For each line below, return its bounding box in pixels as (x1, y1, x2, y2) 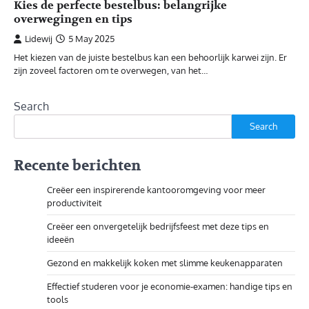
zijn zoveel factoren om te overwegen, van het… (14, 64, 208, 76)
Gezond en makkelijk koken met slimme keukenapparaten (47, 257, 283, 268)
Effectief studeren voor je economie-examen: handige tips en (47, 280, 292, 292)
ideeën (47, 233, 74, 245)
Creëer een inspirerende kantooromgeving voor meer (47, 183, 266, 195)
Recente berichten (14, 156, 141, 175)
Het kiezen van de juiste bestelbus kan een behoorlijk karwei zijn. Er (14, 51, 287, 63)
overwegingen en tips (14, 12, 132, 26)
